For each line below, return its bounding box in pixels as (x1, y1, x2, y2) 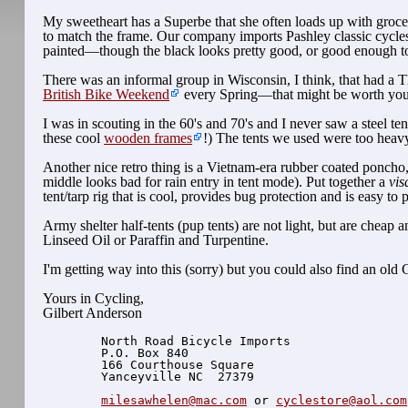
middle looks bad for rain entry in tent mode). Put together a (43, 174, 390, 190)
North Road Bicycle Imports (87, 334, 291, 349)
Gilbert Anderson (43, 305, 143, 321)
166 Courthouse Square (87, 358, 255, 372)
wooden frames (104, 130, 193, 147)
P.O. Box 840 (87, 346, 189, 361)
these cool (43, 130, 105, 147)
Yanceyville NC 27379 (87, 370, 255, 384)
